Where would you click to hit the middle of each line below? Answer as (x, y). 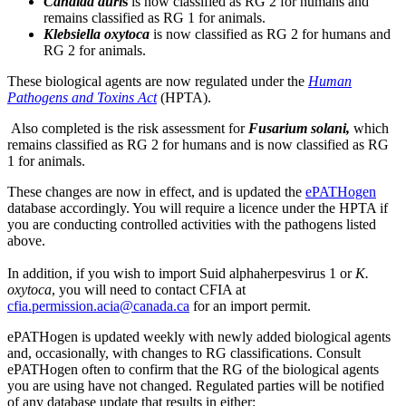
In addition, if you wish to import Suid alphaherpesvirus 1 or (181, 274)
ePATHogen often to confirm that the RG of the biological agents (193, 370)
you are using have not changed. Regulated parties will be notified (196, 386)
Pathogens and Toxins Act (82, 98)
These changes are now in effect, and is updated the (156, 192)
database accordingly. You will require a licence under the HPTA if (198, 208)
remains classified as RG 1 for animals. (155, 18)
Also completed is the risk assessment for (128, 129)
